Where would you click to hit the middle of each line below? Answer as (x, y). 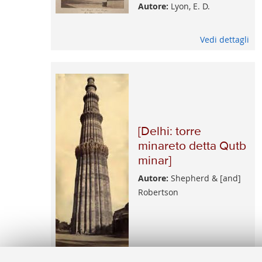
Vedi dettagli (225, 40)
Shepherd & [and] (204, 178)
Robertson (158, 192)
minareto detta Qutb (192, 147)
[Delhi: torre (169, 132)
